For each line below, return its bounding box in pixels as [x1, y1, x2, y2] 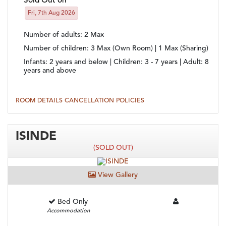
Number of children [24, 44, 87, 52]
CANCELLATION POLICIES [65, 97, 144, 104]
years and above [24, 67, 76, 74]
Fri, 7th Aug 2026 [28, 10, 75, 16]
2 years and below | [49, 58, 114, 66]
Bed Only [58, 198, 88, 205]
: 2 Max [80, 31, 104, 38]
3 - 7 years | [145, 58, 183, 66]
